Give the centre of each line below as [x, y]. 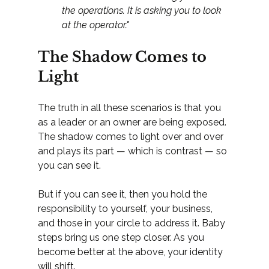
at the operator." [95, 25]
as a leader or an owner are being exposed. [133, 122]
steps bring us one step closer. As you [122, 238]
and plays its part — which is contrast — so [133, 151]
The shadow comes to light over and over [131, 137]
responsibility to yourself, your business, [126, 209]
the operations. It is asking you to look [143, 11]
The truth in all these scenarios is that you [130, 108]
